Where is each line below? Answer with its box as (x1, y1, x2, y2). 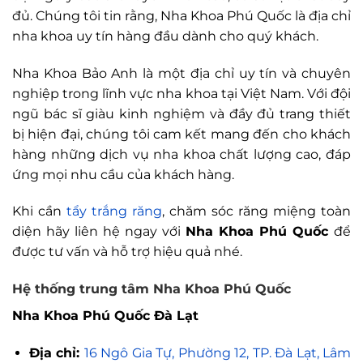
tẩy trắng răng (66, 203, 162, 220)
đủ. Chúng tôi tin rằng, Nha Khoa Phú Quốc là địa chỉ (12, 7, 351, 23)
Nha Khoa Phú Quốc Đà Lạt (12, 308, 199, 324)
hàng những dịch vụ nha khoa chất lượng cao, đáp (12, 146, 351, 162)
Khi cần (12, 203, 66, 220)
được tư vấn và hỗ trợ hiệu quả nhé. (12, 244, 242, 260)
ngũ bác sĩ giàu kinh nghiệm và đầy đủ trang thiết (12, 105, 351, 122)
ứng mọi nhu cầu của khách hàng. (12, 166, 234, 182)
